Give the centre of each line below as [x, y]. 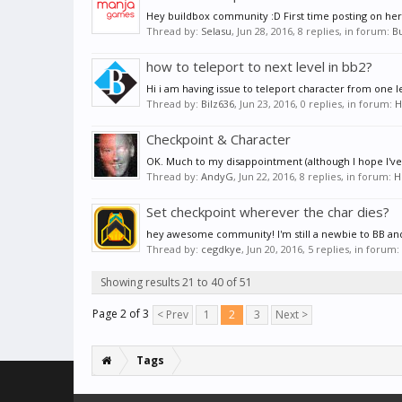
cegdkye [221, 249]
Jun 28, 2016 [265, 31]
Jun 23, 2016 [267, 104]
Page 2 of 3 [121, 314]
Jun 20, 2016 [275, 249]
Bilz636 [218, 104]
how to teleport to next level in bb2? [259, 67]
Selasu [216, 31]
